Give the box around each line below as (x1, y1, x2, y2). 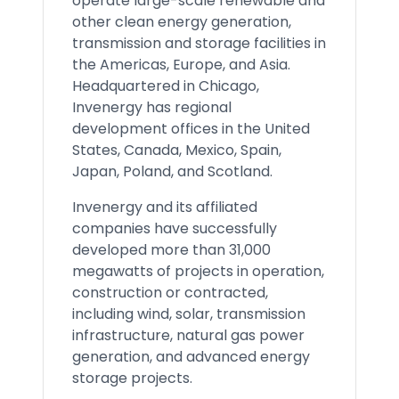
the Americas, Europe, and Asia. (72, 54, 290, 75)
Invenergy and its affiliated (72, 197, 257, 217)
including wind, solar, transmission (72, 304, 305, 324)
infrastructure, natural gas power (72, 325, 305, 346)
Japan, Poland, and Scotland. (72, 161, 273, 182)
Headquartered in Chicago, (72, 76, 259, 96)
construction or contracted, (72, 282, 268, 303)
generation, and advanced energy (72, 346, 310, 367)
